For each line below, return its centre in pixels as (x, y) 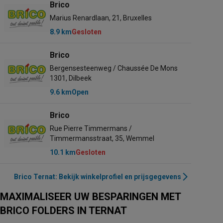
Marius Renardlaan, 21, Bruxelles (101, 18)
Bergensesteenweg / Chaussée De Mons (114, 68)
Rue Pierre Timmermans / (91, 128)
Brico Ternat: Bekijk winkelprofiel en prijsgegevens (98, 177)
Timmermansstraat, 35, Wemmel (102, 138)
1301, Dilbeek (71, 78)
